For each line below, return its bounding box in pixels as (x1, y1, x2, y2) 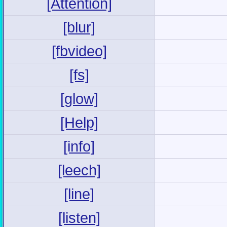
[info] (63, 137, 95, 155)
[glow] (60, 90, 98, 107)
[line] (64, 185, 95, 202)
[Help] (60, 113, 98, 131)
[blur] (63, 18, 96, 35)
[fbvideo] (52, 42, 107, 59)
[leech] (58, 161, 101, 178)
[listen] (58, 209, 100, 226)
